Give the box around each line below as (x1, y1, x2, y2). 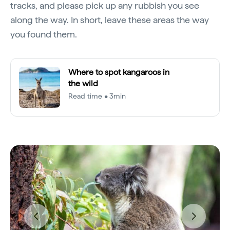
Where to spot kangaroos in (68, 67, 169, 77)
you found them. (10, 28, 77, 40)
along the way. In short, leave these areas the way (10, 14, 209, 25)
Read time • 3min (68, 91, 126, 100)
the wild (68, 78, 98, 88)
